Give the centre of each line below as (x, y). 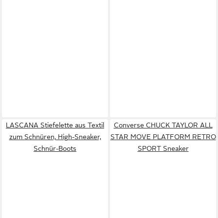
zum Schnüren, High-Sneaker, (55, 136)
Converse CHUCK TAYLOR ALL (163, 125)
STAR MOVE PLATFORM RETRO (163, 136)
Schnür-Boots (55, 148)
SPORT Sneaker (163, 148)
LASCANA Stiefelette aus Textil (55, 125)
